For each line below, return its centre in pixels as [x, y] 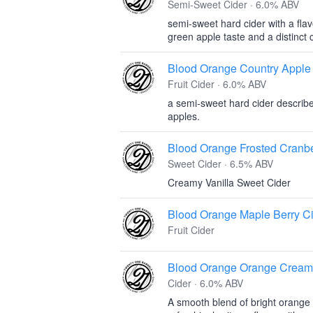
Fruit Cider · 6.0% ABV [217, 84]
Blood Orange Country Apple [239, 68]
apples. [184, 116]
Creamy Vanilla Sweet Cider [229, 182]
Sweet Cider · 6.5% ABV [220, 163]
